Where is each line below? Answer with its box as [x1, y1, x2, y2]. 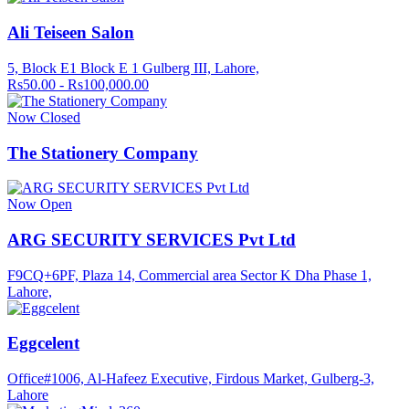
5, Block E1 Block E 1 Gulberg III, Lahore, [7, 59, 259, 76]
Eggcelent [7, 333, 79, 353]
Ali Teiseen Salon [7, 23, 134, 43]
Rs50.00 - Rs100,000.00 [7, 76, 149, 92]
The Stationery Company [7, 142, 198, 163]
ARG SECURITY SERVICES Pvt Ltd [7, 229, 296, 249]
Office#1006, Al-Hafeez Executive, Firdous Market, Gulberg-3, [7, 371, 374, 387]
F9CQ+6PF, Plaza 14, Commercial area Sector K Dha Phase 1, [7, 267, 372, 283]
